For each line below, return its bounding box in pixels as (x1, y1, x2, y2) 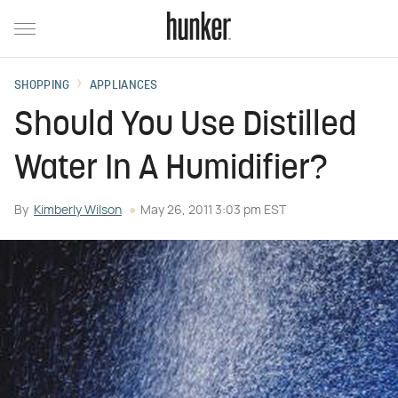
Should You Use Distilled (14, 109, 356, 144)
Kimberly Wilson (34, 204, 122, 217)
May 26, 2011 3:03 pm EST (140, 204, 286, 217)
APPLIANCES (89, 79, 158, 92)
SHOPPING (14, 79, 70, 92)
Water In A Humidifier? (14, 153, 328, 187)
